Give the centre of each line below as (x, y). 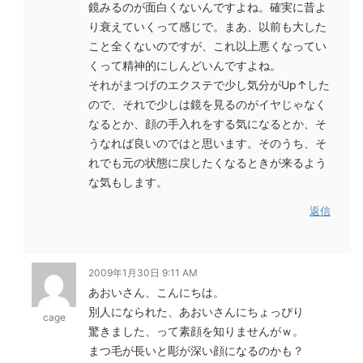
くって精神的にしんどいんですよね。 (185, 65)
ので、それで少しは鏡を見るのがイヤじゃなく (207, 104)
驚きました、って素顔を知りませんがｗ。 (196, 331)
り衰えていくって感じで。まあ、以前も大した (207, 26)
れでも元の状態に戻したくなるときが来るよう (207, 162)
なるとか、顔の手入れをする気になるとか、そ (207, 124)
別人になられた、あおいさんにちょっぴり (196, 312)
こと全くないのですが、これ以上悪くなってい (207, 46)
